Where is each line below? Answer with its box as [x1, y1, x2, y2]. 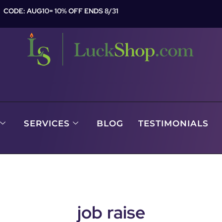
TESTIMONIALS [138, 118, 209, 128]
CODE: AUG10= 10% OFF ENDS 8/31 [3, 6, 119, 15]
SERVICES [23, 118, 70, 128]
